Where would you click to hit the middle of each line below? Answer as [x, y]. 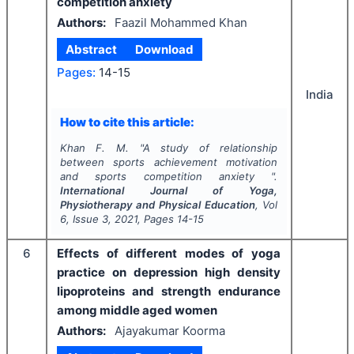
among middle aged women [137, 310]
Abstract [92, 49]
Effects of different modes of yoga [169, 253]
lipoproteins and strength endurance [169, 291]
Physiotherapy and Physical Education [157, 204]
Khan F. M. [94, 147]
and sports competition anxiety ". [169, 176]
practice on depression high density [169, 272]
